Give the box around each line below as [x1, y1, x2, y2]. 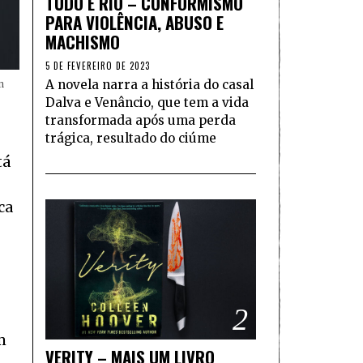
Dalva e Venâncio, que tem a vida [45, 94, 249, 110]
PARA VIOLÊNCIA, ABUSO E [45, 9, 224, 35]
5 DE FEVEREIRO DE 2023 [45, 58, 150, 72]
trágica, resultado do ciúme [45, 130, 216, 146]
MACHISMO [45, 28, 120, 54]
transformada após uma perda [45, 112, 236, 128]
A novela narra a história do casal [45, 76, 254, 92]
